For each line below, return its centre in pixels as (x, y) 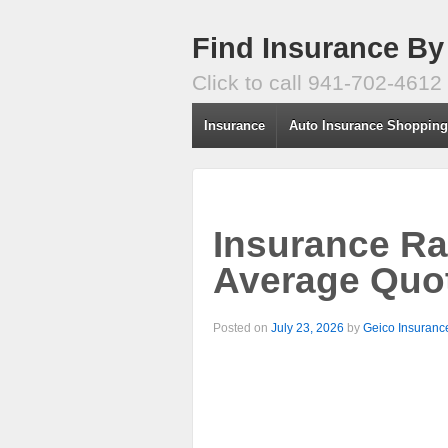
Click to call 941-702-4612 (317, 82)
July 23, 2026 (307, 327)
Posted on (242, 327)
